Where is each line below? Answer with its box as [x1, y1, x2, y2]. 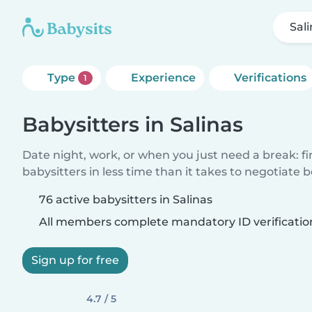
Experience [130, 71, 196, 84]
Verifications [233, 71, 306, 84]
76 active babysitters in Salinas [39, 193, 212, 206]
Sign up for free [31, 253, 119, 267]
